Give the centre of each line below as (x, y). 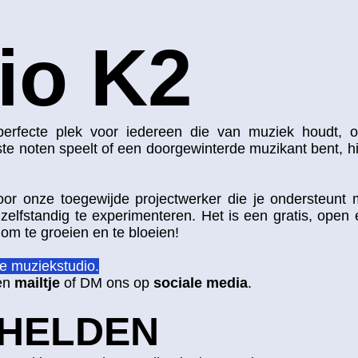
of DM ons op (107, 282)
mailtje (37, 282)
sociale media (201, 282)
